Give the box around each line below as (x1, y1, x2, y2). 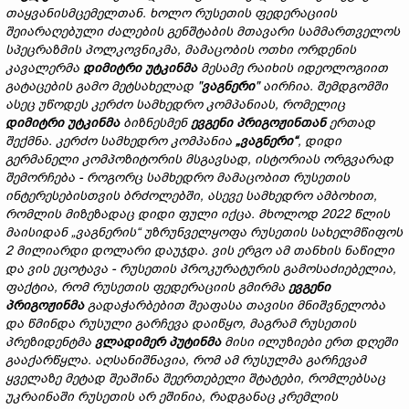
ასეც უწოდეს (5, 97, 91, 111)
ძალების (107, 24, 167, 38)
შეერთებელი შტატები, (163, 371, 308, 385)
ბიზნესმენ (123, 115, 191, 130)
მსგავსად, (185, 152, 255, 166)
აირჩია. (263, 79, 317, 93)
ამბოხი (316, 188, 362, 203)
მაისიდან (5, 225, 71, 239)
